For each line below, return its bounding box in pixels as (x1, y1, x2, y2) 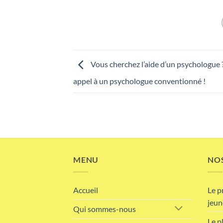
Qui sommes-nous (73, 204, 136, 214)
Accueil (73, 185, 98, 195)
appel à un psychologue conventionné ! (73, 76, 206, 86)
